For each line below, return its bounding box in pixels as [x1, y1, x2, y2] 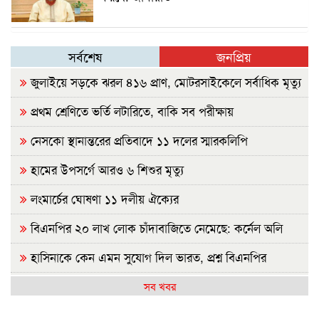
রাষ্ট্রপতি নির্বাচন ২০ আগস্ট [27, 277, 149, 296]
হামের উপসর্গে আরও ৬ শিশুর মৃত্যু [27, 160, 184, 179]
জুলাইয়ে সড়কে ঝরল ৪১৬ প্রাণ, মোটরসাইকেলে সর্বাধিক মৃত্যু [27, 73, 301, 91]
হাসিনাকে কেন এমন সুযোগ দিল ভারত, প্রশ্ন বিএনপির [27, 248, 266, 266]
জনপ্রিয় [216, 47, 251, 66]
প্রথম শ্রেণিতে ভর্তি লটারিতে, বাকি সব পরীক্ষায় [27, 102, 234, 120]
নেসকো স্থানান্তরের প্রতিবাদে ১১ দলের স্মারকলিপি [27, 131, 248, 150]
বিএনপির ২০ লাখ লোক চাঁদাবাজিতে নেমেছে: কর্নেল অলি [27, 219, 283, 237]
